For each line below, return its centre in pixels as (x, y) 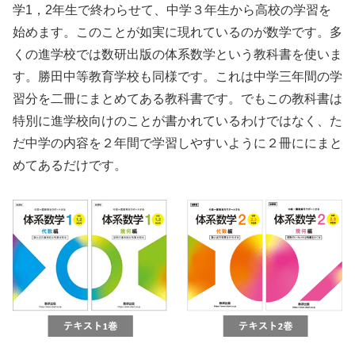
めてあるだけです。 (70, 165)
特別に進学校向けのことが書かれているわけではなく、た (177, 120)
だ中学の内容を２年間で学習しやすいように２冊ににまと (177, 143)
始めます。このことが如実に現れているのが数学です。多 (177, 32)
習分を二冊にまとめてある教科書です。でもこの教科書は (177, 98)
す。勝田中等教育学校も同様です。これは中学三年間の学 (177, 76)
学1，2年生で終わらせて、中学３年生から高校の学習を (172, 10)
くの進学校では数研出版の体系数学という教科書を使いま (177, 54)
